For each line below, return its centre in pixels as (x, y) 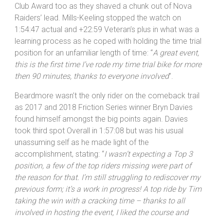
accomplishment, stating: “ (59, 179)
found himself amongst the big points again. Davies (101, 144)
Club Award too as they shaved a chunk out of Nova (103, 31)
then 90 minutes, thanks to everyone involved (92, 101)
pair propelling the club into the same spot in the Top (103, 19)
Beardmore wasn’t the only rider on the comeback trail (107, 121)
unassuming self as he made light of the (82, 167)
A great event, (176, 78)
